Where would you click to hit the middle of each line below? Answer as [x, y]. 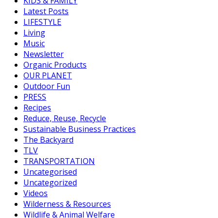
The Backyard [48, 140]
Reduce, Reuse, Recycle [65, 118]
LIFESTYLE [42, 22]
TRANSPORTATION [59, 161]
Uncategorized [50, 183]
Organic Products [55, 65]
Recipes [37, 108]
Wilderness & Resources [67, 204]
